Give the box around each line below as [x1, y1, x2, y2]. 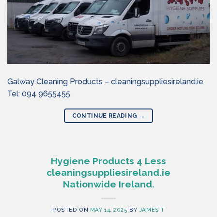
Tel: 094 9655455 [7, 89, 70, 98]
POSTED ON [52, 206, 90, 213]
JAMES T [139, 206, 165, 213]
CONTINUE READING [72, 112, 139, 119]
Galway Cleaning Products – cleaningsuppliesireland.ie [7, 77, 203, 86]
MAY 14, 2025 [90, 206, 128, 213]
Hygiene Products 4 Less [51, 155, 166, 166]
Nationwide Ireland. [62, 178, 155, 189]
